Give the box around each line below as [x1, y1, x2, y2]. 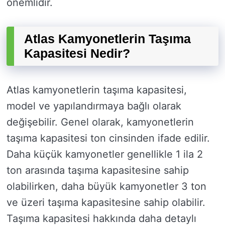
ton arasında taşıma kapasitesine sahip [7, 164, 189, 177]
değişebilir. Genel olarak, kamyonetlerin [7, 116, 194, 129]
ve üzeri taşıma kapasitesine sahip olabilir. [7, 196, 205, 209]
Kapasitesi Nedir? [24, 46, 130, 61]
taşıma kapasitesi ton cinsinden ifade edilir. [7, 132, 210, 145]
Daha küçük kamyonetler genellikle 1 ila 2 [7, 148, 203, 161]
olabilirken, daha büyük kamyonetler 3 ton [7, 180, 206, 193]
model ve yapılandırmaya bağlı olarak [7, 100, 181, 113]
